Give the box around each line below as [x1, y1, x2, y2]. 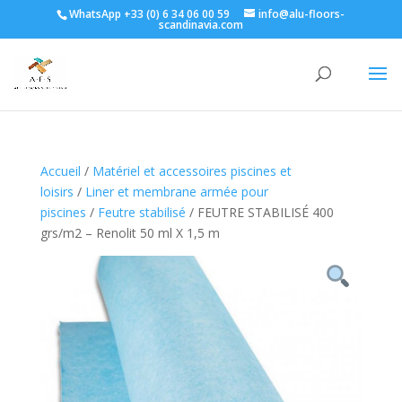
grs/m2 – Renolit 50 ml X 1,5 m [39, 224, 220, 241]
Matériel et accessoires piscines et [92, 162, 292, 179]
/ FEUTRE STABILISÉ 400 [185, 204, 334, 221]
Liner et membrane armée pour [84, 183, 268, 200]
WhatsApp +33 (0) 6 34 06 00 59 [69, 6, 231, 22]
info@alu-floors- [258, 6, 345, 22]
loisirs [39, 183, 74, 200]
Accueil [39, 162, 81, 179]
